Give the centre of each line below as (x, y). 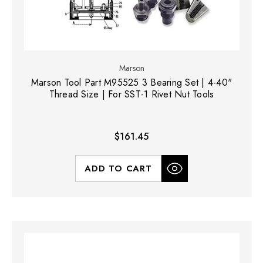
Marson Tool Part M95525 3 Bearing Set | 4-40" (131, 83)
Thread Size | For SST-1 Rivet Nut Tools (131, 95)
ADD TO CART (118, 169)
